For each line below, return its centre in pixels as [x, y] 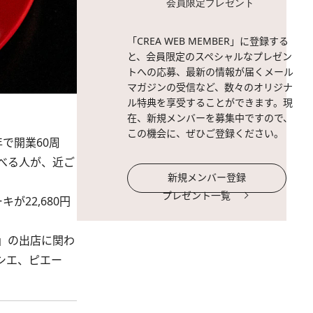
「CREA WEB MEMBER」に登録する [208, 41]
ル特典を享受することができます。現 [210, 102]
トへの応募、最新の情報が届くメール [210, 72]
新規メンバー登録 [207, 177]
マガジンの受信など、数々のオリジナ [210, 87]
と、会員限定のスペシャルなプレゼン [210, 56]
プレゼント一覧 [196, 195]
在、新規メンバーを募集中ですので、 [210, 118]
